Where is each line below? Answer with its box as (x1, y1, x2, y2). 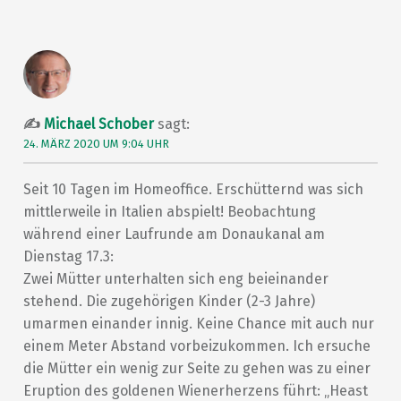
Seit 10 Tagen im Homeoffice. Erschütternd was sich (22, 180, 363, 198)
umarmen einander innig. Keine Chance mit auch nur (22, 314, 374, 332)
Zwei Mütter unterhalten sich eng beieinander (22, 269, 328, 287)
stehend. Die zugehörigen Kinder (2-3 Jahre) (22, 292, 315, 310)
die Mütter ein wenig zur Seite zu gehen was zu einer (22, 359, 371, 377)
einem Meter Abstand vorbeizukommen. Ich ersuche (22, 337, 371, 354)
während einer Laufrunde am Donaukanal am (22, 225, 325, 243)
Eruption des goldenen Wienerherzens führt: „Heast (22, 381, 368, 399)
